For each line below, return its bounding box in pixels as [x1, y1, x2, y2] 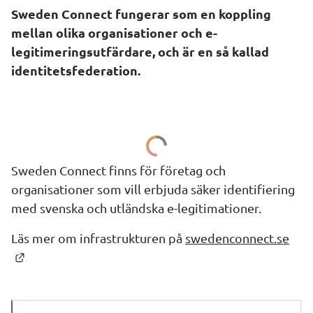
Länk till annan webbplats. [24, 249, 171, 263]
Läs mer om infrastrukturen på [11, 231, 185, 245]
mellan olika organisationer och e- [11, 24, 217, 41]
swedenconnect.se [185, 231, 289, 245]
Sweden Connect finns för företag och [11, 163, 226, 177]
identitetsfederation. [11, 62, 140, 78]
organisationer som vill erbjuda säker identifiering [11, 182, 295, 196]
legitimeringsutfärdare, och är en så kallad [11, 43, 269, 59]
